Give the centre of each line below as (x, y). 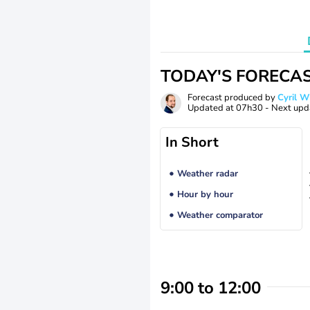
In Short (192, 142)
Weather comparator (220, 216)
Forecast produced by (232, 98)
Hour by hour (205, 195)
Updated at (212, 108)
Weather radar (207, 174)
